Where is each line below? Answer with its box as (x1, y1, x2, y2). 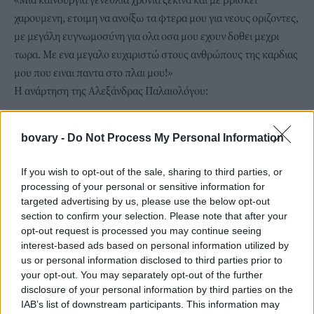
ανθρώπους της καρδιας (191, 47, 298, 62)
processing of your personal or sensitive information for (21, 180, 265, 192)
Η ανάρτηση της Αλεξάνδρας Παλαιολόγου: (14, 83, 208, 98)
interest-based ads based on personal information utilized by (21, 239, 289, 251)
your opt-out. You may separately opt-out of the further (21, 268, 263, 280)
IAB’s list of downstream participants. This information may (21, 298, 280, 310)
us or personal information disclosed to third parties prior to (21, 254, 282, 266)
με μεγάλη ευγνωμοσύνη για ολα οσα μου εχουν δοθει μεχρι (14, 29, 279, 43)
